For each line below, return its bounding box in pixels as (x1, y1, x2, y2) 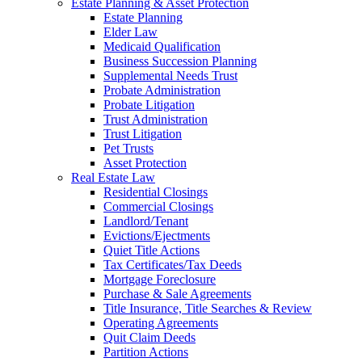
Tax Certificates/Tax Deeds (103, 257, 242, 271)
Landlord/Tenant (103, 213, 188, 228)
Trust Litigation (103, 126, 182, 141)
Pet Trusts (103, 141, 154, 155)
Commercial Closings (103, 199, 213, 213)
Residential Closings (103, 184, 208, 199)
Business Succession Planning (103, 53, 257, 68)
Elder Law (103, 24, 158, 39)
